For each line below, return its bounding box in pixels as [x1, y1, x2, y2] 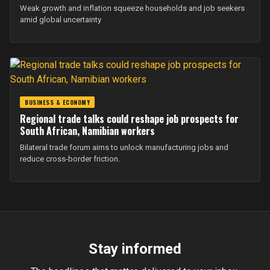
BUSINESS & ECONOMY [25, 98, 90, 107]
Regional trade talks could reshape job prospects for [20, 111, 239, 126]
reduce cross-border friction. [20, 154, 120, 163]
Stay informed [89, 240, 181, 257]
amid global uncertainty [20, 15, 101, 24]
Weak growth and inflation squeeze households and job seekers [20, 4, 245, 13]
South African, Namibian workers [20, 124, 155, 138]
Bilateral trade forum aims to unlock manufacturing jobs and [20, 143, 228, 152]
